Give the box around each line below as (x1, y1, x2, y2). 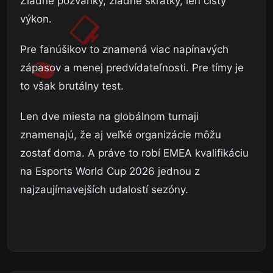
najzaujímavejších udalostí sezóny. (20, 183, 188, 196)
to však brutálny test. (20, 79, 124, 92)
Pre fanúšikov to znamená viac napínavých (20, 43, 229, 55)
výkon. (20, 12, 52, 25)
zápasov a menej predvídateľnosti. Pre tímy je (20, 61, 244, 74)
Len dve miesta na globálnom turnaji (20, 110, 199, 122)
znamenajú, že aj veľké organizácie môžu (20, 128, 221, 141)
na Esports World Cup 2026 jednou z (20, 165, 200, 177)
